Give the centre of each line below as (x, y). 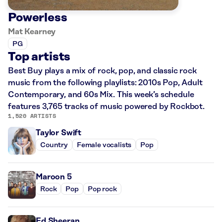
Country (54, 145)
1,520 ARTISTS (32, 116)
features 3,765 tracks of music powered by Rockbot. (106, 107)
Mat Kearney (32, 32)
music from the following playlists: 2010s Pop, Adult (105, 83)
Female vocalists (104, 145)
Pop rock (102, 189)
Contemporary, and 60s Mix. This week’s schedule (101, 95)
